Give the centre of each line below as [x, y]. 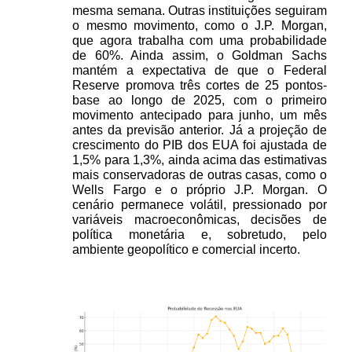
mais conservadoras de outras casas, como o [200, 175]
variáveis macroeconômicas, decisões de [200, 220]
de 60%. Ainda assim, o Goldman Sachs [200, 56]
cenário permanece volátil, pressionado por [200, 205]
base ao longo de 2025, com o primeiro [200, 101]
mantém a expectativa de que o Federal [200, 71]
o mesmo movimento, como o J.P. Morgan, [200, 26]
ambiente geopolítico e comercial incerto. [187, 250]
